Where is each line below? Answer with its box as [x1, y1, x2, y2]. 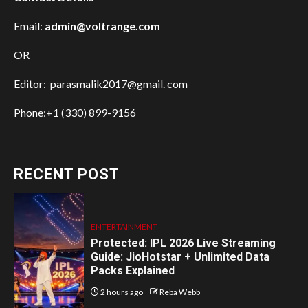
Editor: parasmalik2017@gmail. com [14, 77, 188, 91]
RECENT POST [14, 166, 120, 184]
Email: [14, 19, 45, 33]
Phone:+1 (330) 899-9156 [14, 106, 136, 120]
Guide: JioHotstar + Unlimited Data [91, 250, 269, 263]
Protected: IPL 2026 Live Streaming [91, 236, 276, 250]
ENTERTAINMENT [91, 221, 157, 232]
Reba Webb [159, 286, 200, 297]
